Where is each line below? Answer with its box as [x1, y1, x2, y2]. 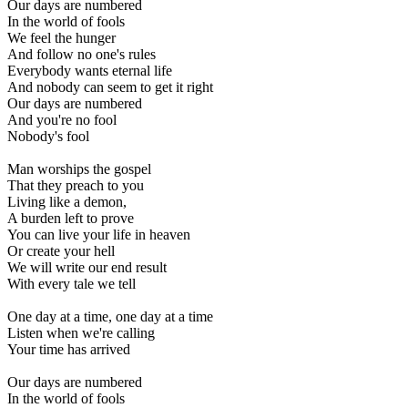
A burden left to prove [7, 210, 134, 227]
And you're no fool [7, 112, 117, 128]
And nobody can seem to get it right [7, 79, 213, 96]
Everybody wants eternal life [7, 63, 172, 79]
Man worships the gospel [7, 161, 151, 178]
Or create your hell [7, 243, 115, 260]
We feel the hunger [7, 30, 116, 46]
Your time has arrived [7, 342, 130, 358]
